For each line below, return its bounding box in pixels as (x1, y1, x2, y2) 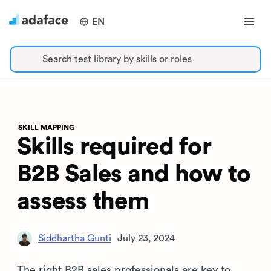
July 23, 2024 (117, 233, 175, 243)
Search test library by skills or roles (42, 54, 192, 64)
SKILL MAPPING (18, 124, 74, 131)
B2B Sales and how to (17, 162, 250, 186)
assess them (17, 189, 149, 214)
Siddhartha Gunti (38, 233, 111, 243)
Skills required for (17, 135, 211, 159)
